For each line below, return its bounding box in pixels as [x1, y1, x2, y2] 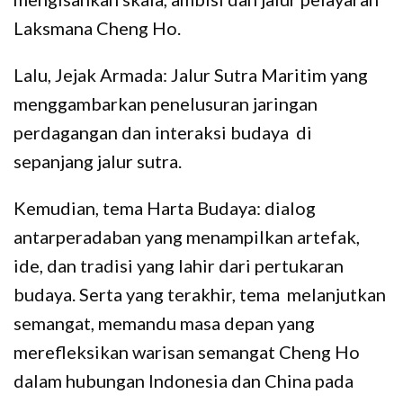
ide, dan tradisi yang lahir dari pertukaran [13, 254, 344, 276]
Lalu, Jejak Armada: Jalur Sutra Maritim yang [13, 63, 368, 85]
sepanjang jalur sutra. [13, 149, 182, 172]
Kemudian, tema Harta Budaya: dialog [13, 196, 316, 219]
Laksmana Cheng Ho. [13, 16, 181, 39]
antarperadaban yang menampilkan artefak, [13, 225, 360, 247]
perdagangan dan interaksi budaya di [13, 121, 312, 143]
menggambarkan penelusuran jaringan [13, 92, 318, 114]
